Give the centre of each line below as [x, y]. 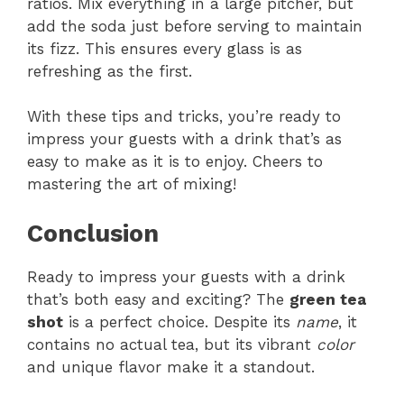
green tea [328, 299]
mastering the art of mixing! [132, 184]
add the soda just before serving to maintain [195, 26]
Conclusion [93, 233]
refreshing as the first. [110, 71]
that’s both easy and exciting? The [158, 299]
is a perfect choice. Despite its [179, 321]
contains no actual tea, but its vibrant [172, 344]
